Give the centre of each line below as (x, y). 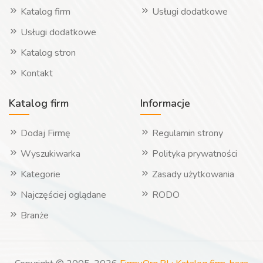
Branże (33, 215)
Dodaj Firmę (44, 133)
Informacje (165, 103)
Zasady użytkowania (192, 174)
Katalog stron (48, 53)
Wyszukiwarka (49, 154)
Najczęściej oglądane (62, 195)
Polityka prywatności (193, 154)
